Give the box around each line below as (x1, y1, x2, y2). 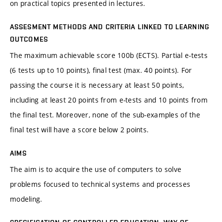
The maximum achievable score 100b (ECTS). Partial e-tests (10, 51, 208, 60)
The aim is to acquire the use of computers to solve (10, 165, 182, 174)
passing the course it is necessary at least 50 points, (10, 80, 184, 90)
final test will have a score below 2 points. (10, 125, 149, 135)
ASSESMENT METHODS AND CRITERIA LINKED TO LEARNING (10, 23, 210, 31)
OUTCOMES (10, 35, 48, 44)
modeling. (10, 194, 43, 204)
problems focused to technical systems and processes (10, 179, 191, 189)
